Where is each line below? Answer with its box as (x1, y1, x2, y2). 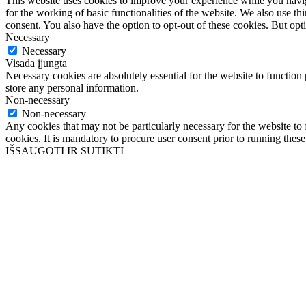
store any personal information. (5, 82, 139, 94)
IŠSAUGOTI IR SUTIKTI (5, 145, 124, 157)
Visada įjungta (5, 57, 67, 70)
